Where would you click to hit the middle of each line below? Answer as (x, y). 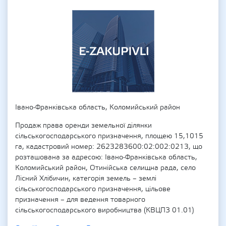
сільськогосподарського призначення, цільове (93, 189)
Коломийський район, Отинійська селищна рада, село (105, 168)
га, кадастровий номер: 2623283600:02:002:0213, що (109, 147)
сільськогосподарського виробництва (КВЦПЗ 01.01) (105, 210)
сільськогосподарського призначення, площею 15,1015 (109, 136)
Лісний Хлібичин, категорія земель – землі (86, 179)
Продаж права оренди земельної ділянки (83, 126)
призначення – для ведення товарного (80, 200)
